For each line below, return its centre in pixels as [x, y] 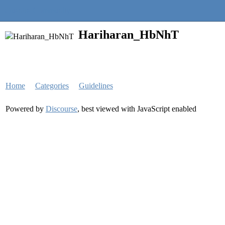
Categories [52, 86]
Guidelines [96, 86]
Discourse [61, 109]
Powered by [25, 109]
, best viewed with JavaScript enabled [137, 109]
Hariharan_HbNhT [129, 35]
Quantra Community [38, 10]
